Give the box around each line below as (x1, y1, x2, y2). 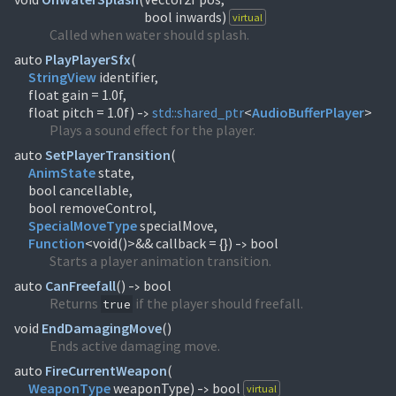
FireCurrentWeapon (45, 362, 167, 379)
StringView (28, 68, 96, 86)
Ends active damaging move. (49, 337, 220, 354)
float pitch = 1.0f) (28, 103, 137, 121)
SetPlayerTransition (45, 146, 171, 164)
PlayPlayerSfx (45, 50, 131, 68)
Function (28, 234, 85, 252)
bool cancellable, (28, 181, 133, 199)
